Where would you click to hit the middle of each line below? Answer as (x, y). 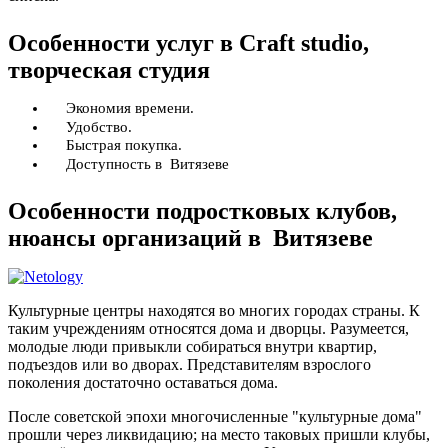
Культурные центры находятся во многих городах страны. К (214, 310)
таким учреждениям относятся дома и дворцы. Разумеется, (208, 328)
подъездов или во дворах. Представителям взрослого (189, 364)
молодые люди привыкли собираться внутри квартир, (192, 346)
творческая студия (109, 70)
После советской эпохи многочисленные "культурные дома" (215, 416)
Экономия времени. (130, 108)
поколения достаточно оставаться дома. (143, 382)
